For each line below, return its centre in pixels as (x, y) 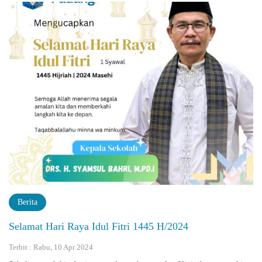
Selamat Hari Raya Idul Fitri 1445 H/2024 (99, 226)
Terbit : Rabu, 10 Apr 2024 (51, 247)
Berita (27, 202)
